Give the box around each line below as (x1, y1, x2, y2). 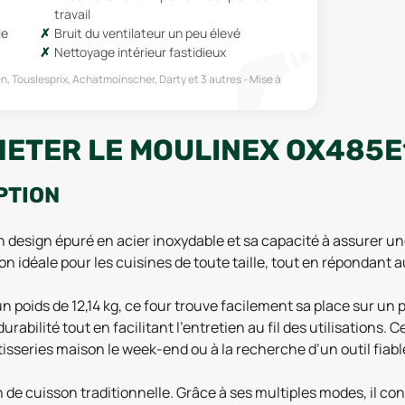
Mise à (250, 71, 281, 87)
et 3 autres (186, 71, 241, 87)
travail (53, 5, 90, 23)
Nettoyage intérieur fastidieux (53, 42, 226, 61)
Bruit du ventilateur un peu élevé (53, 24, 240, 42)
